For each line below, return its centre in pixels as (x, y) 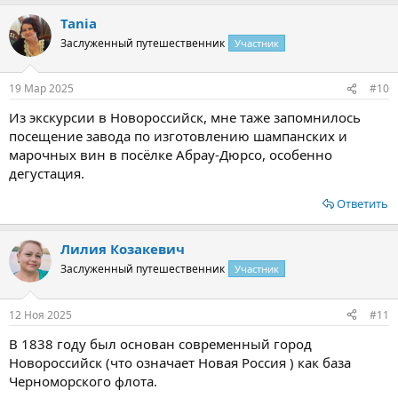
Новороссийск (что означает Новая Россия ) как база (180, 362)
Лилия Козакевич (123, 249)
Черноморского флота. (83, 381)
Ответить (362, 203)
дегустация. (47, 173)
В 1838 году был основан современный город (160, 343)
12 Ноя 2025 (40, 314)
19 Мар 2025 (41, 88)
